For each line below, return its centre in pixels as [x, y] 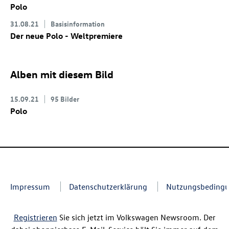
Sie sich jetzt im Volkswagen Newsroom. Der [136, 217]
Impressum [30, 187]
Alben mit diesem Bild [62, 74]
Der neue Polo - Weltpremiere [66, 36]
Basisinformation [78, 24]
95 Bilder [65, 99]
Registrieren [35, 217]
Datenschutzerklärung [108, 187]
